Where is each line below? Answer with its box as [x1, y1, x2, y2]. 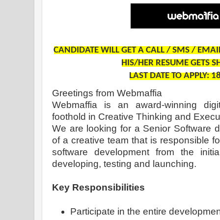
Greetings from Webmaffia [52, 88, 162, 99]
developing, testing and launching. [52, 159, 199, 169]
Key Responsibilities [52, 182, 145, 193]
